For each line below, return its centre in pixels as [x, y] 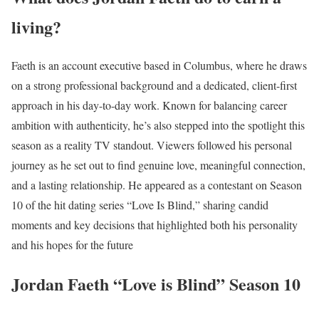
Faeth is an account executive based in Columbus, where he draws [159, 66]
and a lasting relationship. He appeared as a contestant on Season [157, 185]
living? [36, 26]
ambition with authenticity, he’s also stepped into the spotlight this [158, 125]
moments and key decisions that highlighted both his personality [155, 225]
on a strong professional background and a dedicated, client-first [154, 85]
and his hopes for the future [72, 245]
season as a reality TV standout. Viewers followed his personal [152, 145]
